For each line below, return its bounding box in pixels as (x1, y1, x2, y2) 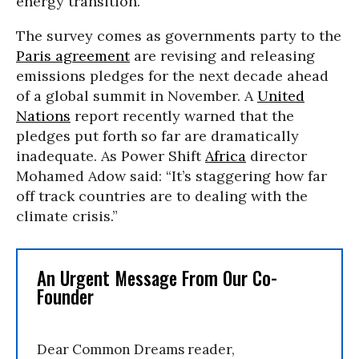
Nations (16, 107, 71, 126)
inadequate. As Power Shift (16, 147, 205, 166)
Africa (205, 147, 246, 166)
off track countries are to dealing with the (16, 187, 308, 206)
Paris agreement (16, 46, 130, 66)
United (257, 87, 305, 106)
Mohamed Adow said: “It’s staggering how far (16, 167, 327, 186)
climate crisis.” (16, 207, 118, 226)
